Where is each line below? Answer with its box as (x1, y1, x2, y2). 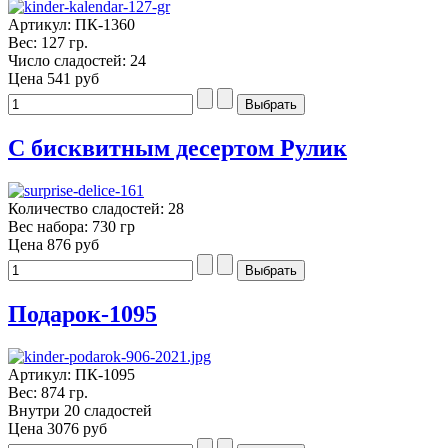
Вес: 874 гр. (8, 383, 88, 401)
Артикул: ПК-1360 (8, 16, 135, 34)
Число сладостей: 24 (8, 52, 146, 70)
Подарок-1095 (8, 300, 157, 327)
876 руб (47, 235, 99, 253)
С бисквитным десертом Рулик (8, 135, 347, 161)
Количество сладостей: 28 (8, 199, 184, 217)
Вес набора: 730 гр (8, 217, 135, 235)
